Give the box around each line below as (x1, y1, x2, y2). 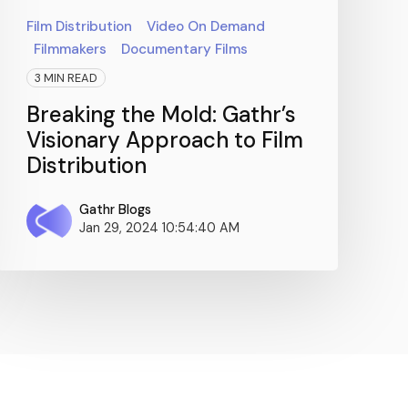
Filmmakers (33, 39, 107, 58)
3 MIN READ (34, 69, 97, 86)
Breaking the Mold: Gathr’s (25, 99, 296, 128)
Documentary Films (120, 39, 248, 58)
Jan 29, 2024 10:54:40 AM (78, 219, 240, 236)
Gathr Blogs (78, 200, 151, 218)
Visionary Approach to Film (25, 125, 303, 154)
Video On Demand (146, 16, 265, 36)
